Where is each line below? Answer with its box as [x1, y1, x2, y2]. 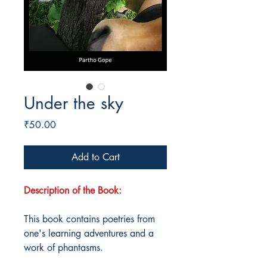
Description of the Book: [24, 184, 122, 197]
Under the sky [24, 92, 123, 114]
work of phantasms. [24, 241, 103, 254]
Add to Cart [71, 151, 120, 164]
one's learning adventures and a [24, 227, 154, 240]
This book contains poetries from [24, 213, 155, 226]
